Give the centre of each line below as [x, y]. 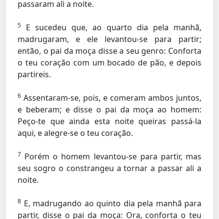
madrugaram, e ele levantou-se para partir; [109, 39]
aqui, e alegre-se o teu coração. [75, 133]
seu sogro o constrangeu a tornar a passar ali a [109, 168]
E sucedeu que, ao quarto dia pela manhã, [111, 27]
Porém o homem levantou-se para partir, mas [111, 156]
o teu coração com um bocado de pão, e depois [109, 63]
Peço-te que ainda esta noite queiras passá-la [109, 121]
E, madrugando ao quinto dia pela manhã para [111, 203]
